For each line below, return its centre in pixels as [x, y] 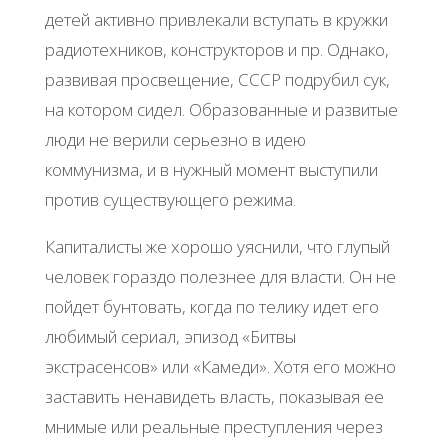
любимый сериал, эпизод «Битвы [170, 337]
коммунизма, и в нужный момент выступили [211, 170]
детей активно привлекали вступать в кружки [216, 20]
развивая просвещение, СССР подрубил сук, [217, 80]
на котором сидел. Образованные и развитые [221, 110]
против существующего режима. [170, 200]
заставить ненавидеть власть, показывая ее [214, 397]
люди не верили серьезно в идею [175, 140]
